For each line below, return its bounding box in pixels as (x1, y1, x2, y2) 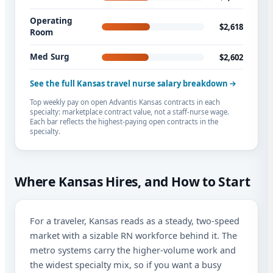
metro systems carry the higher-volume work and (30, 244, 236, 257)
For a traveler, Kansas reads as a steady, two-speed (30, 214, 239, 227)
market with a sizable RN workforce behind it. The (30, 229, 237, 242)
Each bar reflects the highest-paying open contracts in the (30, 117, 218, 127)
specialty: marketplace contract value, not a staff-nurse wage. (30, 107, 229, 117)
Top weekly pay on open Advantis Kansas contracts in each (30, 97, 220, 107)
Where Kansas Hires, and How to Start (15, 173, 250, 191)
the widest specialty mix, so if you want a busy (30, 258, 221, 271)
